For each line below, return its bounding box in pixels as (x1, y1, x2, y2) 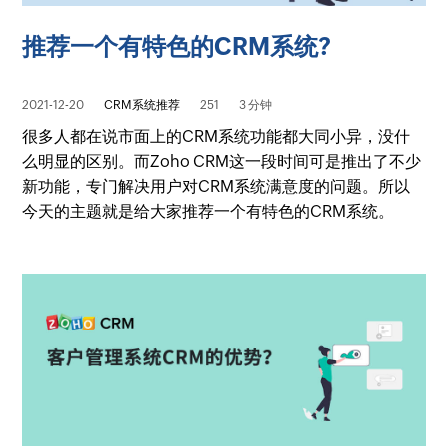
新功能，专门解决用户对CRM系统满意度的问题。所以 (22, 177, 411, 197)
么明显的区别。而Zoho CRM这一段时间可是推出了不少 (22, 152, 422, 172)
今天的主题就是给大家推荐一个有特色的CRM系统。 (22, 202, 395, 222)
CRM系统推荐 (104, 98, 181, 113)
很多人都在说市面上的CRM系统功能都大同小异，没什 (22, 127, 411, 147)
